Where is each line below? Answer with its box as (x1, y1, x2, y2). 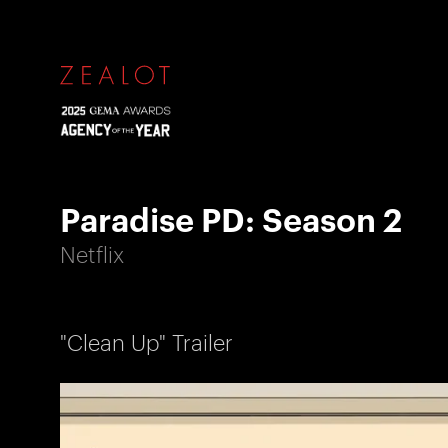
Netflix (60, 239, 124, 268)
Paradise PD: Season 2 (60, 196, 402, 239)
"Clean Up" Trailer (60, 327, 233, 356)
